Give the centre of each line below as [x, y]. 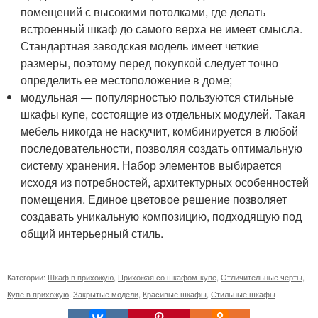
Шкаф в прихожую [81, 276]
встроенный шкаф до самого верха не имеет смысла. [162, 28]
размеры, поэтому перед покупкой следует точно [150, 62]
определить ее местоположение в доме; [127, 79]
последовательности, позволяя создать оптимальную [162, 148]
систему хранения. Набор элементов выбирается [152, 165]
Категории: [27, 276]
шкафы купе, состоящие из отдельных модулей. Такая [163, 114]
